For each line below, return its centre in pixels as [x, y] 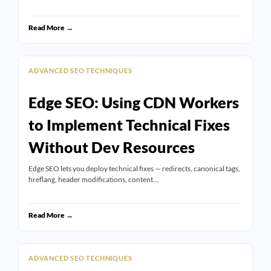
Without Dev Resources [112, 147]
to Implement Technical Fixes [129, 125]
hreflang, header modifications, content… [93, 180]
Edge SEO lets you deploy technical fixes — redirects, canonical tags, [134, 169]
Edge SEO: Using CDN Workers [134, 103]
